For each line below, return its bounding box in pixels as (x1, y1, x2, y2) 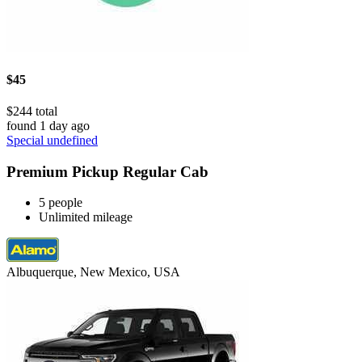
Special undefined (6, 133, 98, 147)
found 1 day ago (6, 118, 90, 133)
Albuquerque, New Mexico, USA (6, 265, 180, 280)
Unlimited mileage (39, 210, 133, 225)
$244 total (6, 103, 57, 118)
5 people (39, 196, 82, 210)
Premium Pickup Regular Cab (6, 162, 208, 180)
